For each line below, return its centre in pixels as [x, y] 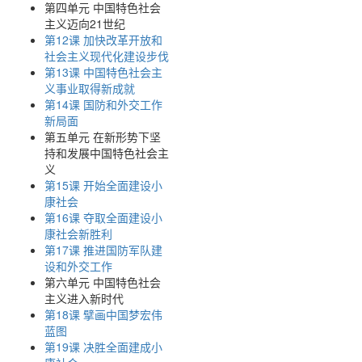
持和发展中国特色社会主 [107, 153]
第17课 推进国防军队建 [103, 250]
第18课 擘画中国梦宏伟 [103, 314]
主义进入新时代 [84, 298]
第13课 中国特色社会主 [103, 72]
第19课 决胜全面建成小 [103, 347]
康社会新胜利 [78, 234]
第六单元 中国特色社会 [103, 282]
